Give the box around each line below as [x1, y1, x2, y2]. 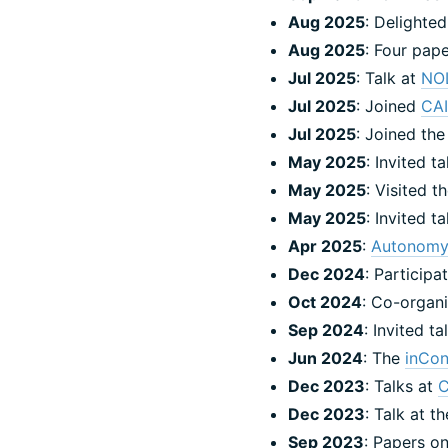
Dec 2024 [288, 263, 366, 284]
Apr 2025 [288, 235, 363, 256]
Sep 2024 [288, 319, 365, 340]
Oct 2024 [288, 291, 363, 312]
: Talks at [365, 375, 439, 396]
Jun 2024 [288, 347, 364, 368]
